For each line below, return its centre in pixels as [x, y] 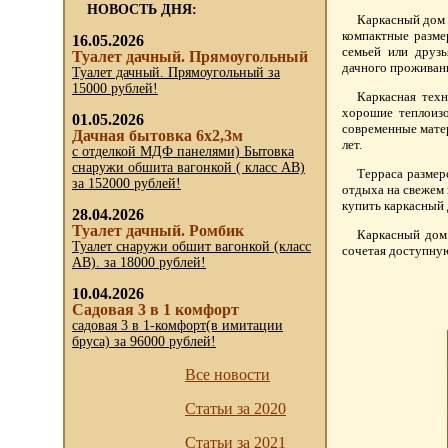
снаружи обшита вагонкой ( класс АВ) [188, 167]
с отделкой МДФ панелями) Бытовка [183, 151]
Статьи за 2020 [235, 408]
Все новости [227, 374]
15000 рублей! [115, 88]
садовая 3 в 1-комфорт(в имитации [177, 325]
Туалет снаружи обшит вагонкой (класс [191, 246]
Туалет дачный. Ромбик [158, 230]
